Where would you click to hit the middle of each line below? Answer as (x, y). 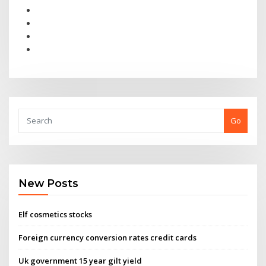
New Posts (49, 183)
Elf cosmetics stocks (56, 214)
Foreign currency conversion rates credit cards (108, 237)
